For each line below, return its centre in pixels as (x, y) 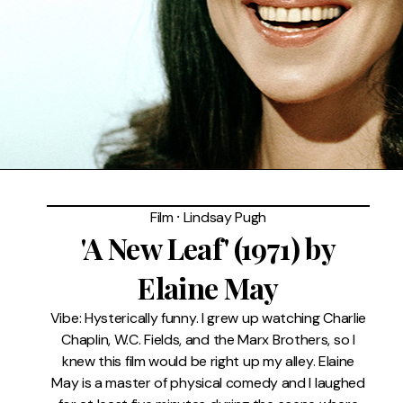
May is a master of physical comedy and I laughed (208, 383)
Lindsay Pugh (225, 218)
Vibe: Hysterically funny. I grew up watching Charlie (208, 318)
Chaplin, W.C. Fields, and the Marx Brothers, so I (208, 340)
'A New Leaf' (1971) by (208, 248)
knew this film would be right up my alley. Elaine (208, 362)
